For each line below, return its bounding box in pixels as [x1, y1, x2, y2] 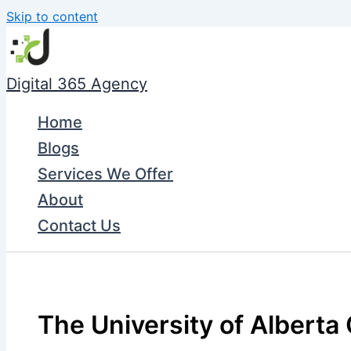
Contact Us [38, 216, 121, 235]
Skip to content [6, 9, 98, 24]
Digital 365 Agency [6, 74, 147, 93]
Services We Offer [38, 165, 173, 183]
